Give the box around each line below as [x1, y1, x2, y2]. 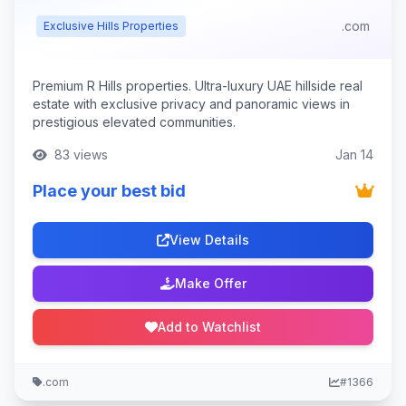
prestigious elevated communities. [33, 114, 236, 130]
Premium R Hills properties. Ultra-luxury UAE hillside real [33, 78, 362, 93]
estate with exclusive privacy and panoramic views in [33, 96, 350, 111]
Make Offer [174, 275, 246, 291]
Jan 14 [335, 147, 373, 162]
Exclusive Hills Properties [43, 19, 179, 33]
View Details [169, 232, 249, 247]
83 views [51, 147, 108, 162]
